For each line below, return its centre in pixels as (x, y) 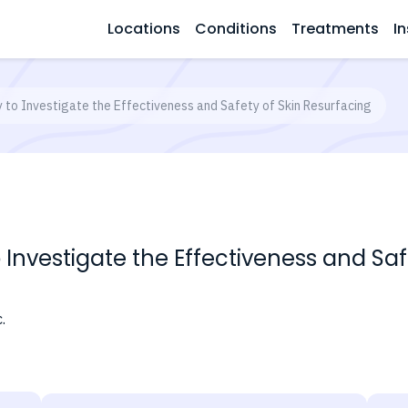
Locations (144, 29)
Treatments (335, 29)
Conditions (236, 29)
